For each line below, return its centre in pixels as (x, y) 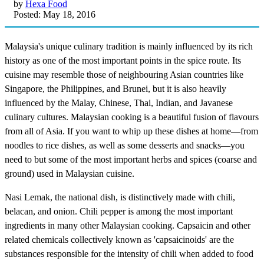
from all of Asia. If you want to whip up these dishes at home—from (131, 131)
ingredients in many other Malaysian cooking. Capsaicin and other (128, 225)
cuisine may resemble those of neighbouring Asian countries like (124, 74)
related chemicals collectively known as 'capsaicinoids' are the (119, 239)
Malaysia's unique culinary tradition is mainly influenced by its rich (129, 46)
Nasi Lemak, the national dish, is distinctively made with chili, (120, 197)
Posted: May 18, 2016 (55, 14)
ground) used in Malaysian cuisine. (70, 173)
